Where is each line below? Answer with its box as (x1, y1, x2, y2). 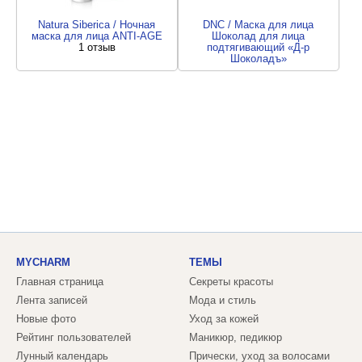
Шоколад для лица (212, 30, 305, 42)
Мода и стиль (189, 294, 256, 306)
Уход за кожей (189, 313, 259, 325)
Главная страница (16, 276, 103, 288)
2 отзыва (237, 64, 280, 76)
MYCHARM (16, 256, 70, 268)
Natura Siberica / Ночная (38, 19, 156, 31)
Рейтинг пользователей (16, 331, 131, 343)
